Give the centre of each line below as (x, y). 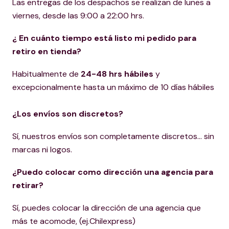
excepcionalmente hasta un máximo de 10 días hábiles (113, 87)
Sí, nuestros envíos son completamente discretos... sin (113, 136)
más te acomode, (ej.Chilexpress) (74, 221)
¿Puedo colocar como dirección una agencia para (113, 172)
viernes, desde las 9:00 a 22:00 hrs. (78, 16)
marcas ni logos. (42, 150)
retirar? (28, 185)
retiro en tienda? (47, 51)
